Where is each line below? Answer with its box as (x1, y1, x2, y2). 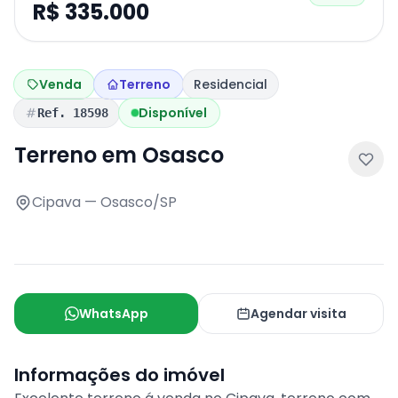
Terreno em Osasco (14, 140, 224, 170)
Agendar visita (250, 305, 346, 322)
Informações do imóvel (14, 362, 225, 387)
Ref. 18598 (37, 106, 108, 120)
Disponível (139, 104, 207, 122)
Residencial (194, 76, 267, 93)
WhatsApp (78, 305, 148, 322)
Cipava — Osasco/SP (32, 192, 177, 212)
